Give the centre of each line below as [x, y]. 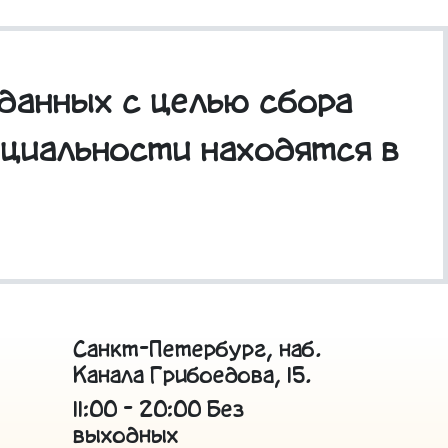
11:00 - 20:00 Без [158, 411]
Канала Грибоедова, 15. [192, 377]
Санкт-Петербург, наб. [197, 351]
